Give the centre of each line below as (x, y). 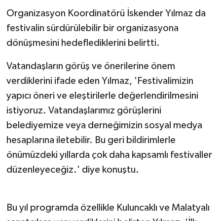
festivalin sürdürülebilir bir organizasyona (92, 28)
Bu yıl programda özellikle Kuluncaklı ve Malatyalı (108, 208)
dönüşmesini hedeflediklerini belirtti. (83, 43)
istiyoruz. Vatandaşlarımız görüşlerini (84, 111)
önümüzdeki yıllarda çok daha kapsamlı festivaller (109, 155)
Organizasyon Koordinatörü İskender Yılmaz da (106, 14)
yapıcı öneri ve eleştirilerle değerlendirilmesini (102, 96)
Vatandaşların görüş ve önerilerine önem (91, 66)
